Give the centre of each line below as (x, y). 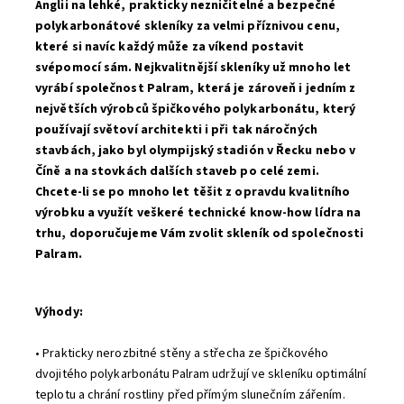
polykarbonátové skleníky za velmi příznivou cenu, (188, 26)
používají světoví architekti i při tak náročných (176, 130)
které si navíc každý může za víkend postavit (170, 47)
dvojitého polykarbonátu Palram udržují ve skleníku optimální (201, 374)
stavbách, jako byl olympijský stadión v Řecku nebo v (196, 151)
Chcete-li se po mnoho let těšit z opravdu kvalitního (193, 192)
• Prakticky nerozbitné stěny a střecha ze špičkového (182, 353)
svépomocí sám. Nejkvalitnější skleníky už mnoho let (193, 68)
